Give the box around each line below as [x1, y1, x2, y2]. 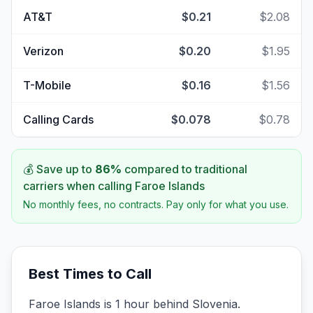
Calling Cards [23, 112, 94, 126]
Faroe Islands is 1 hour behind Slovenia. [29, 297, 240, 311]
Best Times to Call [29, 265, 152, 282]
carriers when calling [23, 179, 135, 193]
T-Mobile [23, 78, 71, 92]
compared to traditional [122, 162, 247, 176]
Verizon [23, 44, 64, 58]
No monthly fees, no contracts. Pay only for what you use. [23, 198, 289, 210]
